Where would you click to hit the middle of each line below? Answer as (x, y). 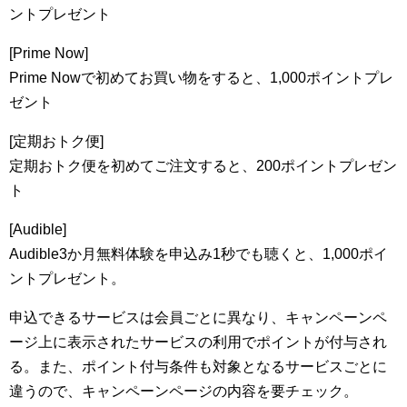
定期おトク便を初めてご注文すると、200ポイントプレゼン (203, 166)
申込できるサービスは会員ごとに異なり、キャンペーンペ (198, 318)
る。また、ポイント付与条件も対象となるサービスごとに (198, 367)
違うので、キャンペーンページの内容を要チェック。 (184, 391)
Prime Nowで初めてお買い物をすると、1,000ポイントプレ (201, 78)
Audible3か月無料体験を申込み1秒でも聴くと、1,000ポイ (199, 254)
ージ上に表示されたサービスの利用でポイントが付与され (198, 342)
